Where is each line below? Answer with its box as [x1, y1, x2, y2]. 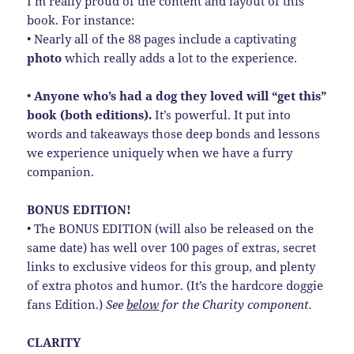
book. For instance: [27, 12, 135, 28]
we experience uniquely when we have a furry [27, 145, 293, 161]
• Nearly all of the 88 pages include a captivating [27, 31, 297, 47]
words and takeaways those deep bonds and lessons [27, 126, 321, 142]
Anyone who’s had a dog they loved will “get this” [34, 88, 327, 104]
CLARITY [27, 334, 81, 351]
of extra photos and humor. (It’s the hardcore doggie [27, 277, 324, 294]
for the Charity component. [159, 296, 313, 313]
